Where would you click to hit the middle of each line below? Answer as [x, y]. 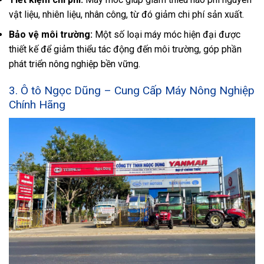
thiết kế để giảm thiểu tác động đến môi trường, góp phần [125, 49]
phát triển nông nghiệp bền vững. [75, 64]
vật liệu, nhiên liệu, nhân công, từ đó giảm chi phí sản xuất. [126, 14]
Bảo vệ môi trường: [51, 35]
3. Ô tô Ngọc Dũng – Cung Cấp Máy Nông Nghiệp [132, 91]
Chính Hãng [37, 105]
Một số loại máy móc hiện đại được [166, 35]
